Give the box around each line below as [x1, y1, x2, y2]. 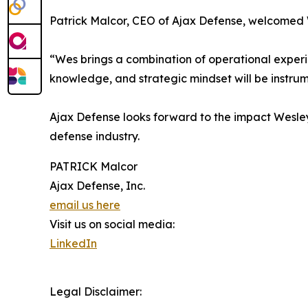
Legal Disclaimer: [49, 285, 142, 298]
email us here [49, 198, 120, 212]
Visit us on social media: [49, 217, 175, 231]
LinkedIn [49, 236, 97, 250]
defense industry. [49, 129, 140, 143]
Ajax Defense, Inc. [49, 179, 145, 192]
